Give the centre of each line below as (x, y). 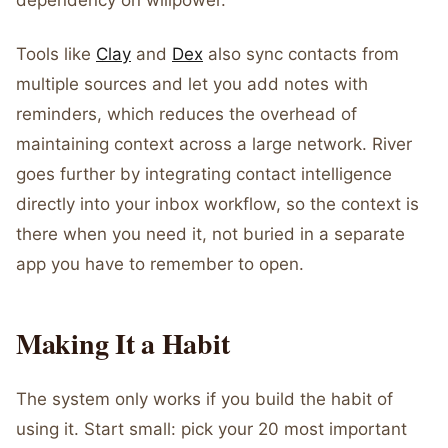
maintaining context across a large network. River (214, 144)
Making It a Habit (123, 343)
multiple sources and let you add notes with (192, 84)
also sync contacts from (301, 54)
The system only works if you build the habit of (204, 399)
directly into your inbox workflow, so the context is (217, 204)
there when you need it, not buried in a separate (210, 234)
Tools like (56, 54)
